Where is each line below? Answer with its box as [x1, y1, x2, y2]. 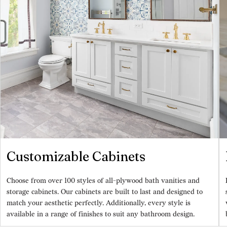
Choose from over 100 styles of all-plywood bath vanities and [7, 176, 200, 185]
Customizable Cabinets [7, 148, 145, 165]
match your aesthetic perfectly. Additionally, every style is [7, 198, 191, 207]
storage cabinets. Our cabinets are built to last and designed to [7, 187, 203, 196]
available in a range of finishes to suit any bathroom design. [7, 209, 195, 218]
